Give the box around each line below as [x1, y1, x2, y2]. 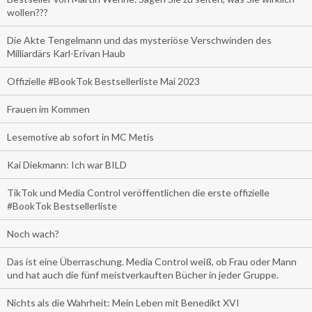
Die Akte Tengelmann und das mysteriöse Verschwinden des [7, 33, 272, 46]
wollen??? [7, 6, 48, 18]
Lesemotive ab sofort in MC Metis [7, 130, 154, 143]
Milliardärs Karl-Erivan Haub [7, 47, 125, 59]
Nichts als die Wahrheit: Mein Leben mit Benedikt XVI [7, 296, 240, 309]
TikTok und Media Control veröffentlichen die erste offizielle [7, 186, 270, 198]
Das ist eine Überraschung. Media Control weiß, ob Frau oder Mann [7, 255, 297, 267]
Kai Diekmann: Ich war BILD [7, 158, 127, 171]
